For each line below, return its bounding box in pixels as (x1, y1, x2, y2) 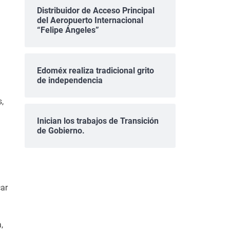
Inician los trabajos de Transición (36, 116, 159, 126)
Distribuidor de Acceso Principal (36, 5, 155, 15)
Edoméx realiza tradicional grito (36, 65, 154, 75)
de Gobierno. (36, 125, 85, 136)
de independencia (36, 75, 103, 85)
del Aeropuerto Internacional (36, 15, 143, 25)
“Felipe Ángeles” (36, 25, 99, 35)
